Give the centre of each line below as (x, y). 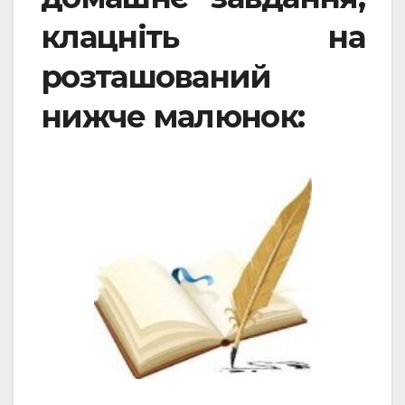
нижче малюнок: (173, 116)
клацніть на (202, 37)
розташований (156, 76)
